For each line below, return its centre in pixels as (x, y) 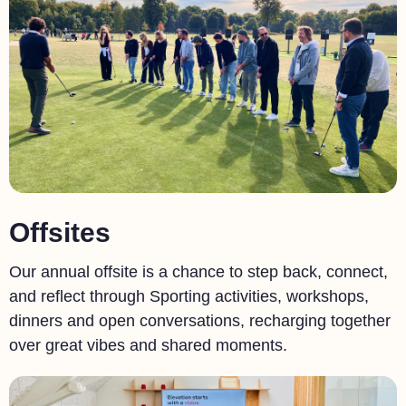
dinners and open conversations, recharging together (200, 320)
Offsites (60, 233)
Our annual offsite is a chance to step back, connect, (198, 271)
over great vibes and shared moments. (148, 345)
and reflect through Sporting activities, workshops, (189, 296)
